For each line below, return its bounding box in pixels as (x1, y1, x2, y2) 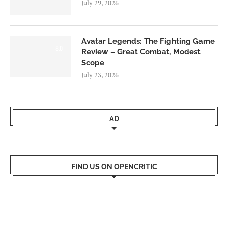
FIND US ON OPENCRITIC (71, 162, 157, 171)
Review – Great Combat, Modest (81, 47, 201, 56)
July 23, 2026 (81, 70, 119, 79)
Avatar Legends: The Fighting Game (81, 36, 215, 46)
